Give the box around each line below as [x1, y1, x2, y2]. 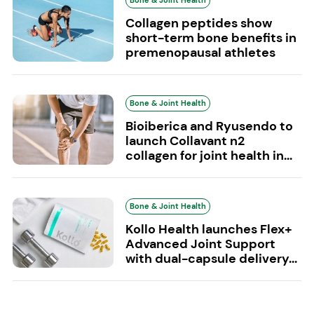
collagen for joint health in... [125, 147, 292, 165]
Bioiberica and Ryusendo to [125, 118, 293, 135]
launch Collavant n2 [125, 132, 245, 150]
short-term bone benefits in [125, 29, 296, 47]
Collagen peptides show [125, 15, 272, 32]
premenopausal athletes [125, 44, 275, 62]
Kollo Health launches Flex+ [125, 221, 292, 238]
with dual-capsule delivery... [125, 250, 297, 268]
